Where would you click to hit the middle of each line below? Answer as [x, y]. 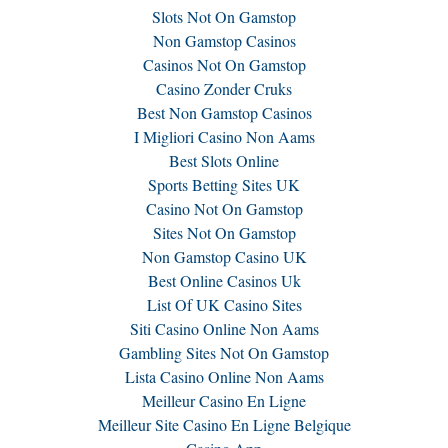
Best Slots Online [224, 160]
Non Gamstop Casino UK [224, 256]
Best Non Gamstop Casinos [224, 112]
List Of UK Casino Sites [224, 304]
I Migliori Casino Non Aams [224, 136]
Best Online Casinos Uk [224, 280]
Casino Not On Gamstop [224, 208]
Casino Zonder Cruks [224, 88]
